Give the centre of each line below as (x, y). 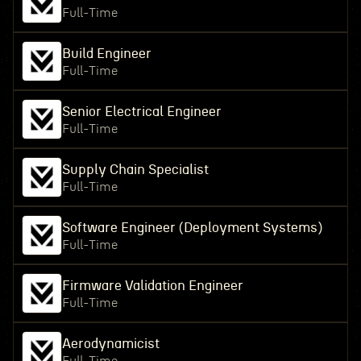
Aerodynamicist (110, 344)
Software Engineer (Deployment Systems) (192, 228)
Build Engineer (106, 54)
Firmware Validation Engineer (152, 286)
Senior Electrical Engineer (141, 112)
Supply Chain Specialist (135, 170)
